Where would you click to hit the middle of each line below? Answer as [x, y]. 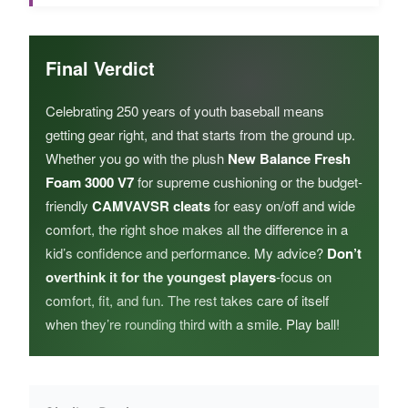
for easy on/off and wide [283, 205]
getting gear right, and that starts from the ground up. [200, 134]
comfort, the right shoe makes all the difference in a [197, 229]
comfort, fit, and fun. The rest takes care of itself [187, 300]
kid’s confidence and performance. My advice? [186, 253]
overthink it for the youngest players [161, 277]
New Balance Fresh [289, 158]
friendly [69, 205]
